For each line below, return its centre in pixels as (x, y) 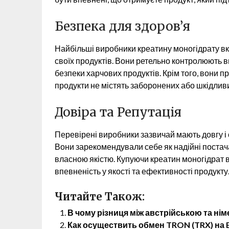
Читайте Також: (100, 197)
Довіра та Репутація (118, 112)
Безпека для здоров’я (122, 26)
